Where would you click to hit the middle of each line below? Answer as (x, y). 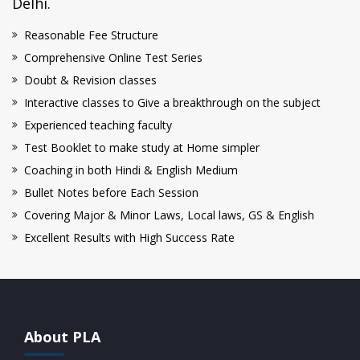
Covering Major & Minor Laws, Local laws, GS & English (169, 215)
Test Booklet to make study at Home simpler (142, 147)
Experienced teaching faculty (98, 125)
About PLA (62, 336)
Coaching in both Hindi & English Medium (131, 170)
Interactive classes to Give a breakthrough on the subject (172, 102)
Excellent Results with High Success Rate (129, 237)
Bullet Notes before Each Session (111, 192)
